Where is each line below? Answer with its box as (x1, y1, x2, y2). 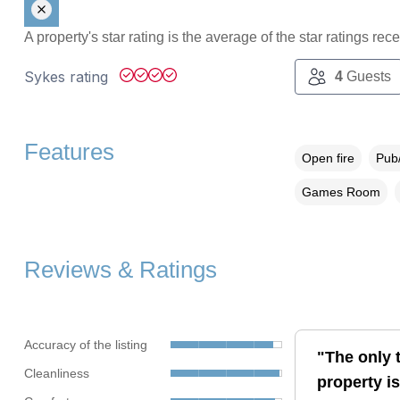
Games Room (301, 185, 380, 200)
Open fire (301, 151, 354, 166)
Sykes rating (23, 68, 112, 87)
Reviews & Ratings (23, 257, 217, 283)
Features (23, 139, 114, 165)
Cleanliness (23, 365, 89, 380)
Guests (342, 69, 391, 85)
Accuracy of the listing (23, 337, 147, 352)
